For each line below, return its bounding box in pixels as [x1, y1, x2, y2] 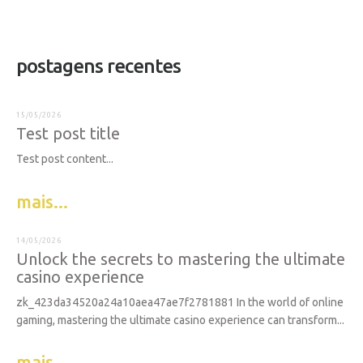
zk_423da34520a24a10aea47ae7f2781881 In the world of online [16, 295, 344, 309]
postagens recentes [16, 55, 181, 78]
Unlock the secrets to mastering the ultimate [16, 249, 345, 268]
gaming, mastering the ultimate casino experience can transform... [16, 313, 344, 327]
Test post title [16, 124, 120, 143]
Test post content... [16, 152, 113, 166]
